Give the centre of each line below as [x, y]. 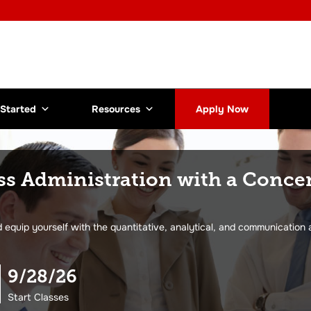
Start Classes [38, 297]
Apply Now [222, 109]
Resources [116, 109]
